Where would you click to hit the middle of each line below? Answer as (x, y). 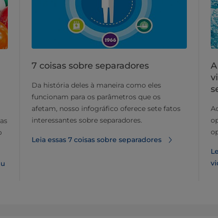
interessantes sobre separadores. (87, 120)
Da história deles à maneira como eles (96, 85)
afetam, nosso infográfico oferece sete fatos (106, 109)
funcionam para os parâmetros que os (96, 97)
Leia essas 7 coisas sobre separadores (97, 140)
